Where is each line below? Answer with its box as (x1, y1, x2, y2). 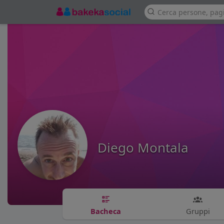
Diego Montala (97, 138, 188, 156)
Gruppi (185, 205, 210, 216)
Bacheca (90, 205, 121, 216)
